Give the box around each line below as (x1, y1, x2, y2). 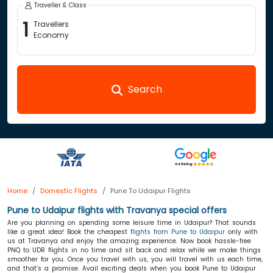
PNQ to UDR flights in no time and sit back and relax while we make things (7, 246, 261, 255)
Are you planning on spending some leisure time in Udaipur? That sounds (7, 218, 256, 227)
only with (225, 227, 258, 236)
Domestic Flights (40, 186, 97, 196)
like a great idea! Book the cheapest (7, 227, 130, 236)
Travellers (34, 19, 69, 29)
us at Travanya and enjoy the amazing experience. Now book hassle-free (7, 236, 251, 246)
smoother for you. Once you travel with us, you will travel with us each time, (7, 255, 263, 264)
